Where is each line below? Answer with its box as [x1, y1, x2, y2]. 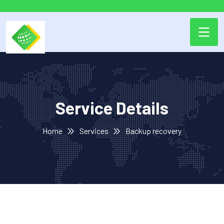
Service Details [55, 97, 168, 118]
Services [79, 125, 108, 135]
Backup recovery [125, 125, 181, 135]
